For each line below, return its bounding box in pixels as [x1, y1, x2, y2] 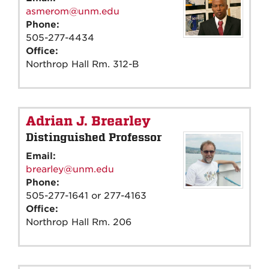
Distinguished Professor [26, 130, 162, 144]
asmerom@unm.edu [26, 5, 119, 17]
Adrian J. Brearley [26, 113, 151, 129]
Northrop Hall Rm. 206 [26, 216, 131, 228]
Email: [26, 150, 59, 162]
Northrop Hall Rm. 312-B [26, 58, 139, 70]
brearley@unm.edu [26, 163, 114, 175]
